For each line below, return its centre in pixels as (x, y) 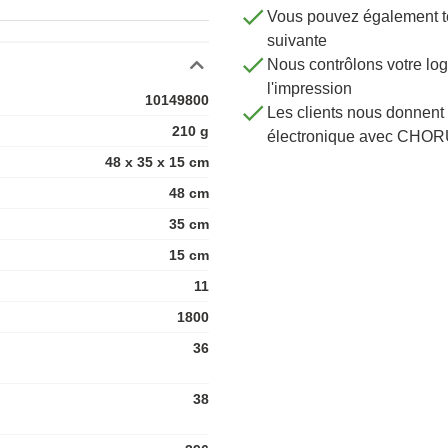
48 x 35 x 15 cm (157, 162)
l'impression (309, 88)
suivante (297, 40)
